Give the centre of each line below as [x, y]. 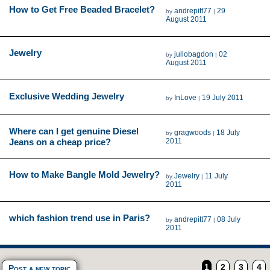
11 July [217, 176]
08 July [229, 219]
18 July [228, 132]
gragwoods [193, 132]
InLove [186, 97]
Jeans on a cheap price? [60, 142]
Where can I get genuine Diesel [74, 131]
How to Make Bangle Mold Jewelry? [84, 174]
